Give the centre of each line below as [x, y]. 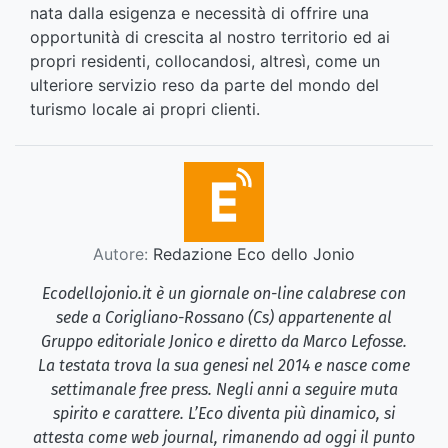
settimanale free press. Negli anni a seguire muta [224, 389]
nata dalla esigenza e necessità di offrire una [199, 12]
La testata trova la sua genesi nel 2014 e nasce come [224, 365]
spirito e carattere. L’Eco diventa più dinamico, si [224, 413]
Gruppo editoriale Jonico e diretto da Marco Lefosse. [224, 341]
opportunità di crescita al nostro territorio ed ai [210, 36]
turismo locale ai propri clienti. [145, 108]
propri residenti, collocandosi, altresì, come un [205, 60]
